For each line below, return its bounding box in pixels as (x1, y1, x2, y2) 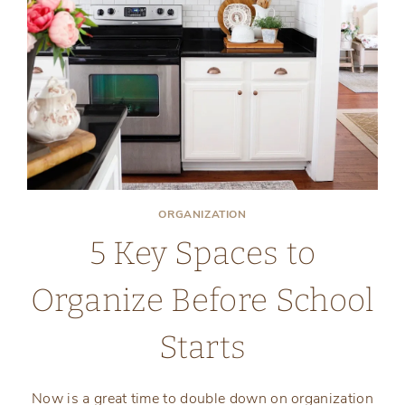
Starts (158, 328, 247, 367)
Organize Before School (31, 281, 374, 320)
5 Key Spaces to (89, 234, 316, 273)
